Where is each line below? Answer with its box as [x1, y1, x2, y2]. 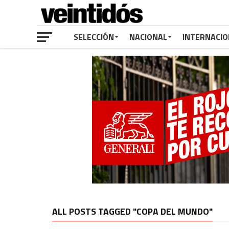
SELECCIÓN [74, 31, 114, 43]
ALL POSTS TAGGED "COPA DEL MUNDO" [52, 204, 213, 218]
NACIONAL [129, 31, 167, 43]
